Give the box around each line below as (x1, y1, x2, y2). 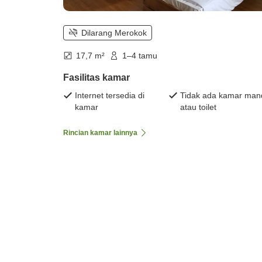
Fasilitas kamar (63, 73, 130, 83)
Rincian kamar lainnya (63, 129, 137, 137)
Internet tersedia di (75, 91, 144, 101)
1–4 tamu (122, 51, 157, 61)
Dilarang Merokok (81, 28, 147, 38)
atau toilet (180, 102, 216, 112)
